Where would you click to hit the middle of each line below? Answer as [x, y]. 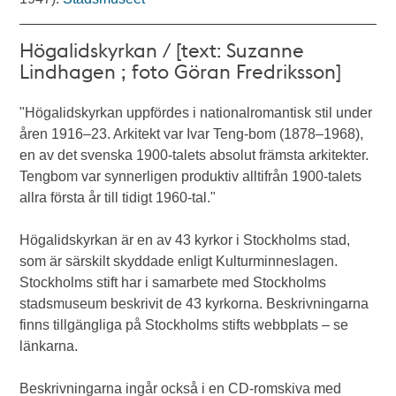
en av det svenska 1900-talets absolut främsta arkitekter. [194, 155]
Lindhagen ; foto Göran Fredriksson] [181, 71]
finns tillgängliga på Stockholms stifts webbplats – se [184, 325]
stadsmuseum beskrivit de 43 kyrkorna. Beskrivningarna [194, 304]
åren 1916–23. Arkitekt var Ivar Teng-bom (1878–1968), [192, 134]
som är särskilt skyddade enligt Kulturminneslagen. [179, 261]
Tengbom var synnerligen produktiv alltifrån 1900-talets [191, 176]
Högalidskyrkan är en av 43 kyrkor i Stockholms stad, [185, 240]
